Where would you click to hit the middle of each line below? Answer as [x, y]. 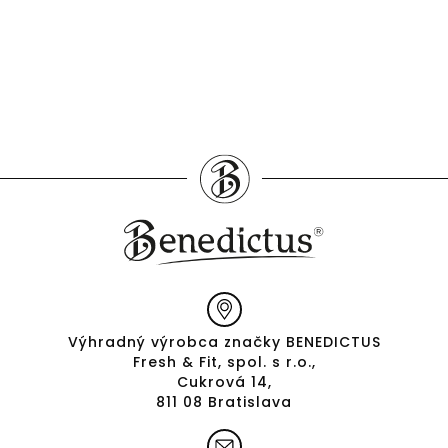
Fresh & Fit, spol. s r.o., [224, 361]
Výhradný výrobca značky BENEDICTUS [224, 341]
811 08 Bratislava [224, 401]
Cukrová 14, [224, 381]
